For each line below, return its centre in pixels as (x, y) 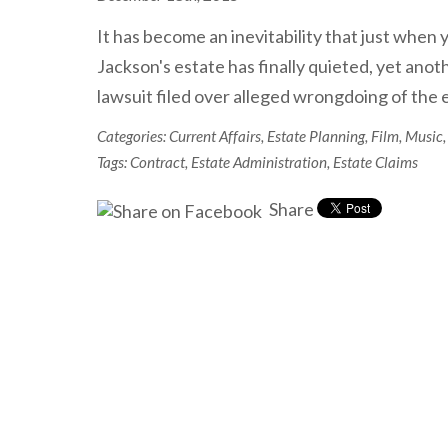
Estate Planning (316, 136)
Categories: (133, 136)
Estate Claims (375, 162)
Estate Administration (259, 162)
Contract (157, 162)
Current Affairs (215, 136)
